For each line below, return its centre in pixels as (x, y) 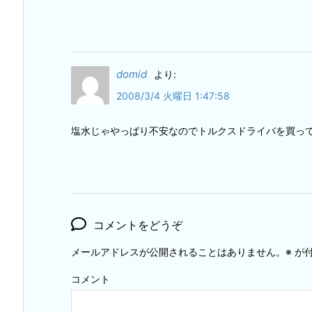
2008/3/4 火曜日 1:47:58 (173, 96)
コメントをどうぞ (138, 225)
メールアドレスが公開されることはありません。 (178, 252)
